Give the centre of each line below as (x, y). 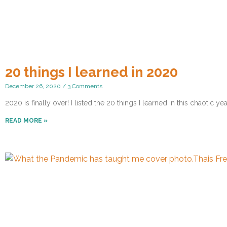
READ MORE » (26, 121)
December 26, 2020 (34, 86)
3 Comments (84, 86)
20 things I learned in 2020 (91, 72)
